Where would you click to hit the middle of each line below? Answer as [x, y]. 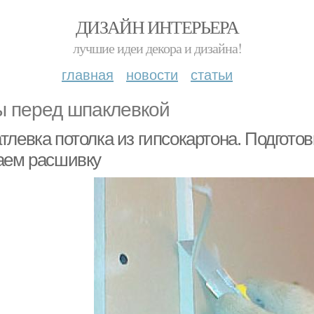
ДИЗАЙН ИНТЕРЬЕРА [157, 27]
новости [152, 74]
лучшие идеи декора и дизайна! [157, 48]
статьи [212, 74]
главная [88, 74]
